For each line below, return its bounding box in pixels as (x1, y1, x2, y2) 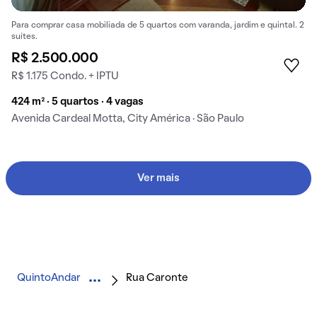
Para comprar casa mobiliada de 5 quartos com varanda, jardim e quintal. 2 (11, 21, 304, 29)
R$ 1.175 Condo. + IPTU (11, 71, 119, 81)
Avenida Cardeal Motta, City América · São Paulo (11, 113, 244, 124)
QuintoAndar (17, 272, 81, 283)
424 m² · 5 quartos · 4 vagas (11, 96, 144, 107)
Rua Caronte (126, 272, 188, 283)
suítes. (11, 33, 38, 40)
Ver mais (137, 173, 180, 183)
